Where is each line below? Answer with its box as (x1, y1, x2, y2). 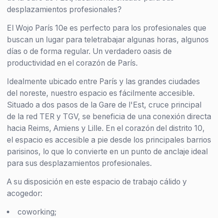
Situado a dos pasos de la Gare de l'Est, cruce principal (7, 100, 201, 109)
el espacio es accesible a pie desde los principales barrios (7, 135, 211, 145)
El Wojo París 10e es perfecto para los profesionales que (7, 23, 206, 33)
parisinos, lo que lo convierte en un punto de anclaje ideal (7, 146, 208, 156)
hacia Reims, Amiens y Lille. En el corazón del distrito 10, (7, 123, 205, 133)
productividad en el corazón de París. (7, 58, 138, 68)
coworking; (17, 207, 56, 217)
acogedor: (7, 188, 42, 198)
